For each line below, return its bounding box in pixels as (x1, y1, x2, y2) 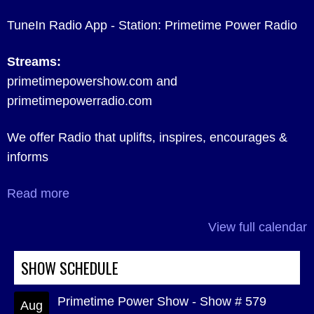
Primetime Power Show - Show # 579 (57, 294, 266, 308)
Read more (7, 186, 69, 200)
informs (7, 150, 48, 164)
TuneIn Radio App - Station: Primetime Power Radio (7, 18, 297, 32)
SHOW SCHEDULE (21, 257, 118, 279)
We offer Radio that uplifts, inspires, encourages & (7, 130, 287, 144)
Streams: (7, 55, 61, 69)
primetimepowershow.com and (7, 74, 177, 88)
